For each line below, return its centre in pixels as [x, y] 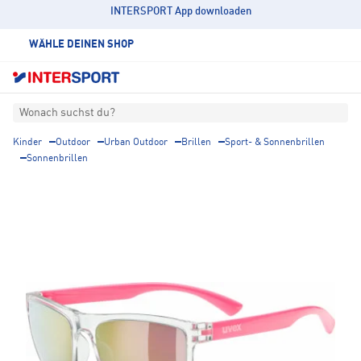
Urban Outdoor [136, 143]
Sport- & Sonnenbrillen [275, 143]
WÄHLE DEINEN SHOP [81, 45]
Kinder [27, 143]
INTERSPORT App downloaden [180, 12]
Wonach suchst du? [67, 113]
